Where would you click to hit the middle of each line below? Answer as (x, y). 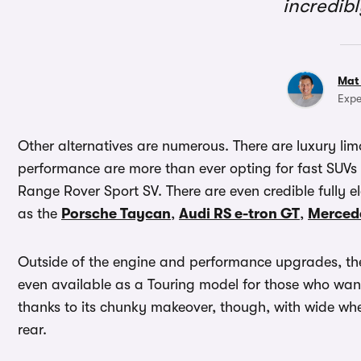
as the (39, 214)
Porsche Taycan (116, 214)
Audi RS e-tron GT (239, 214)
